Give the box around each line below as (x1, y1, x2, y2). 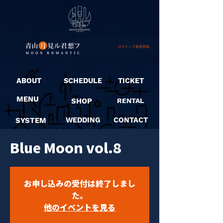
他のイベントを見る (44, 201, 115, 213)
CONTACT (113, 116, 148, 124)
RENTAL (117, 97, 144, 105)
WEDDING (66, 116, 100, 124)
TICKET (118, 77, 144, 85)
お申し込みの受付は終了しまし (24, 177, 135, 189)
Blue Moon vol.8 (10, 137, 121, 158)
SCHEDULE (64, 77, 102, 85)
